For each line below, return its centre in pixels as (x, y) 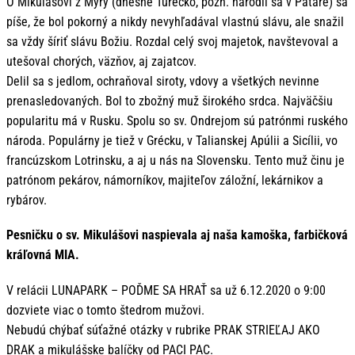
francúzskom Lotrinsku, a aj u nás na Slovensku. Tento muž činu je (176, 161)
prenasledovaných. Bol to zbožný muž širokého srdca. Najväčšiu (170, 101)
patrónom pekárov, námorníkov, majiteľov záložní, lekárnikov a (165, 181)
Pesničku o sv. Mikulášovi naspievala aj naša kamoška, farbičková (177, 235)
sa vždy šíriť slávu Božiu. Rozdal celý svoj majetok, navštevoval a (172, 42)
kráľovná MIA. (43, 255)
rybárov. (27, 200)
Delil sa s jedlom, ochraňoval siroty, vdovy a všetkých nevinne (163, 82)
